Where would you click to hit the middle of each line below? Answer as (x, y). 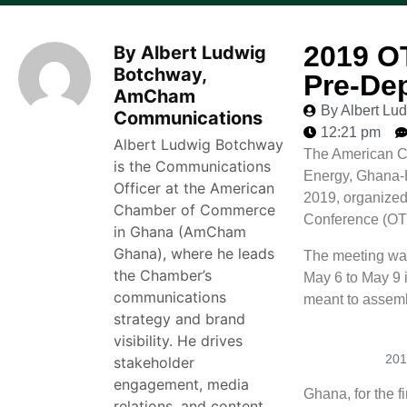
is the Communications (192, 166)
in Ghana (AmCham (180, 232)
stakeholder (154, 362)
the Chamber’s (163, 275)
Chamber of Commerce (194, 210)
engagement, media (181, 384)
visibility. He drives (178, 341)
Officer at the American (194, 188)
